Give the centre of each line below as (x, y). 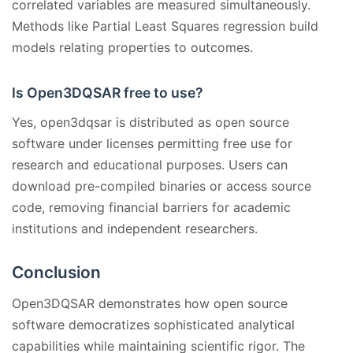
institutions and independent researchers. (135, 229)
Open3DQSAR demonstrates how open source (150, 304)
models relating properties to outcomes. (132, 48)
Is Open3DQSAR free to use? (108, 93)
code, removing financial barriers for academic (151, 208)
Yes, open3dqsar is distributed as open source (150, 123)
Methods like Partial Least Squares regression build (165, 26)
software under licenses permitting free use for (152, 144)
